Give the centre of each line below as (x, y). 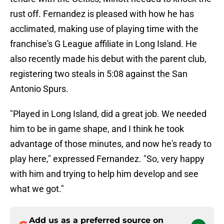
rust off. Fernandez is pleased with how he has (102, 14)
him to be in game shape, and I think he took (97, 129)
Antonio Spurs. (39, 89)
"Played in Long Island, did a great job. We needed (108, 114)
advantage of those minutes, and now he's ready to (111, 144)
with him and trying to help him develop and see (104, 174)
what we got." (37, 189)
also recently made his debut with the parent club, (108, 59)
